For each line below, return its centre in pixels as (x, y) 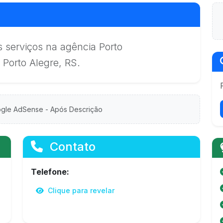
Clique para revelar (80, 190)
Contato (71, 147)
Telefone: (50, 172)
